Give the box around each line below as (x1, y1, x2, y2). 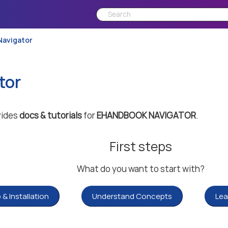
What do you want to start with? (76, 163, 205, 175)
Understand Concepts (92, 191, 172, 202)
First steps (109, 137, 172, 155)
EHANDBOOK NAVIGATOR (97, 109, 196, 121)
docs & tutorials (19, 109, 82, 121)
